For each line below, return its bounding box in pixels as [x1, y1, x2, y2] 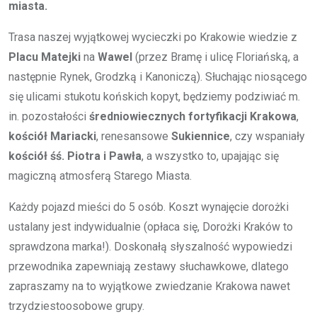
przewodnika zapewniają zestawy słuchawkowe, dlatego [8, 260, 289, 273]
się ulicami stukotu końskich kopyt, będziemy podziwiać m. [8, 90, 300, 103]
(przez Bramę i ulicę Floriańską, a [132, 50, 299, 64]
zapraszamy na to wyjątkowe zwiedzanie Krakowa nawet [8, 279, 290, 293]
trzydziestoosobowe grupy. [8, 299, 144, 313]
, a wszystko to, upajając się [142, 149, 279, 163]
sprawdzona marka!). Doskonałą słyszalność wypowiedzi [8, 240, 292, 253]
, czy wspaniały [230, 129, 305, 143]
